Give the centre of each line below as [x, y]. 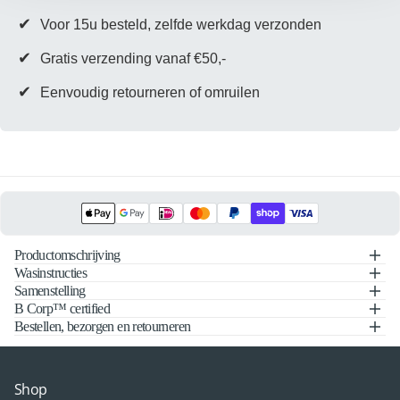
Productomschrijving [67, 255]
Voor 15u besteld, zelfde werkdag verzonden [181, 24]
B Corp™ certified [62, 309]
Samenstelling [50, 291]
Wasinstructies [51, 273]
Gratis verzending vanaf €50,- [133, 58]
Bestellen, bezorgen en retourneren [103, 327]
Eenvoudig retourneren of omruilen [150, 92]
